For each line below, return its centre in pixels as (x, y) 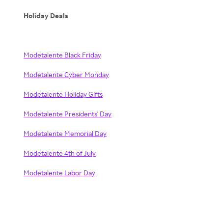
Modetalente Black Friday (62, 55)
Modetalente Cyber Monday (66, 74)
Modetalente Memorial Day (65, 133)
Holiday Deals (46, 15)
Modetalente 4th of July (60, 153)
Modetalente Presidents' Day (68, 114)
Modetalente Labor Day (59, 173)
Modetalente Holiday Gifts (63, 94)
